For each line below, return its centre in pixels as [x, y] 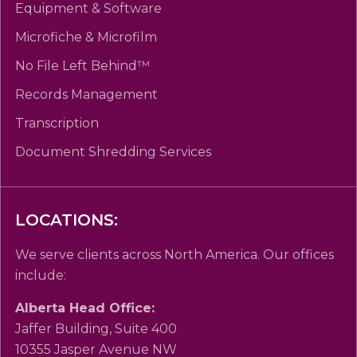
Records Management [86, 94]
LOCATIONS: [67, 220]
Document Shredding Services [113, 151]
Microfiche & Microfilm [86, 37]
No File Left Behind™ [82, 65]
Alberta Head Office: [85, 308]
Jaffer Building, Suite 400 [96, 328]
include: [41, 275]
